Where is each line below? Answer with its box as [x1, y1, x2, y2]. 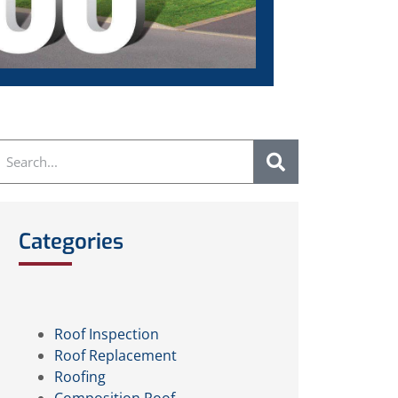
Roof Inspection [54, 324, 160, 344]
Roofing [54, 367, 107, 386]
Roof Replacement [54, 346, 178, 365]
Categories [19, 227, 124, 256]
